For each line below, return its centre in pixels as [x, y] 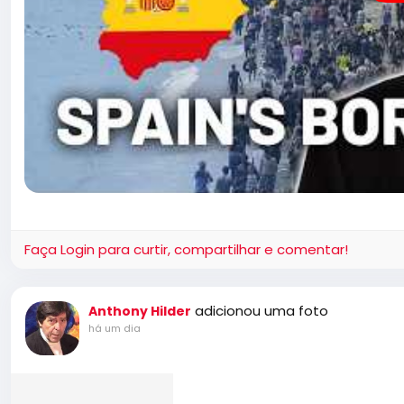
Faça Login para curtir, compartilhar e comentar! [186, 249]
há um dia [115, 328]
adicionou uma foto [262, 310]
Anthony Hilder [140, 311]
